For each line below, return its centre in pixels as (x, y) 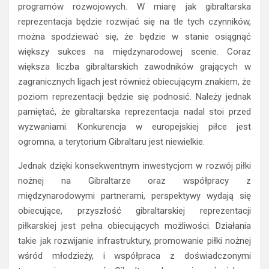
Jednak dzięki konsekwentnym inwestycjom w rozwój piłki (134, 165)
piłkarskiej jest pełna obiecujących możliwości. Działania (134, 225)
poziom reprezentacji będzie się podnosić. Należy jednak (134, 96)
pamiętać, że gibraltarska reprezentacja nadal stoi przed (134, 111)
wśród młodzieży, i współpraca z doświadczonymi (134, 255)
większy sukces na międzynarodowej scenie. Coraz (134, 51)
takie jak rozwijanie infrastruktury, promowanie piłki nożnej (134, 240)
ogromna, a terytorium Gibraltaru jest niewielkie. (111, 141)
